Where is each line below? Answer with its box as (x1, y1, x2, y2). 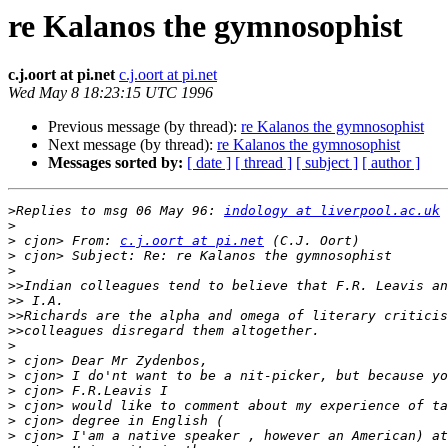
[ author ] (362, 154, 420, 172)
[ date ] (187, 154, 231, 172)
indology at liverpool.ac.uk (224, 203, 440, 219)
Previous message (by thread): (48, 118, 241, 136)
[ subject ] (296, 154, 358, 172)
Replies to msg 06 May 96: (16, 203, 224, 219)
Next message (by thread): (48, 136, 217, 154)
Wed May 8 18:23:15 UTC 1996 (8, 84, 213, 102)
